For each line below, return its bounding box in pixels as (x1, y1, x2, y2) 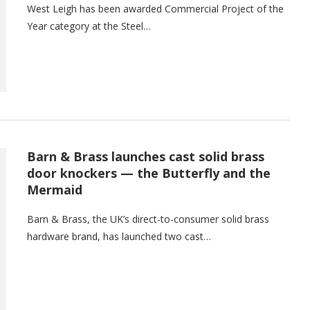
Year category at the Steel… (27, 19, 151, 33)
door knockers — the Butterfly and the (27, 164, 271, 181)
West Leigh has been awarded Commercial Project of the (27, 2, 284, 15)
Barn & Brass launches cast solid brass (27, 147, 264, 165)
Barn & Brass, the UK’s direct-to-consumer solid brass (27, 212, 269, 226)
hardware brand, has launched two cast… (27, 229, 211, 243)
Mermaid (27, 181, 82, 198)
